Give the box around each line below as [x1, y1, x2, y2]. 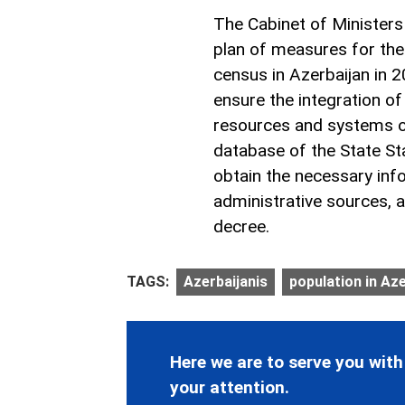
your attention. [170, 377, 289, 399]
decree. [213, 215, 269, 237]
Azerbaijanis [184, 273, 268, 291]
